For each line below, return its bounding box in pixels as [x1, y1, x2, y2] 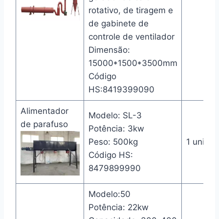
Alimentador [20, 106, 68, 116]
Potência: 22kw [88, 202, 149, 212]
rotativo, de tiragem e [88, 5, 173, 15]
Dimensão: [88, 44, 130, 55]
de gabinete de [88, 18, 149, 28]
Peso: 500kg [88, 136, 138, 147]
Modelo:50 [88, 189, 131, 199]
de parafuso [20, 119, 68, 129]
